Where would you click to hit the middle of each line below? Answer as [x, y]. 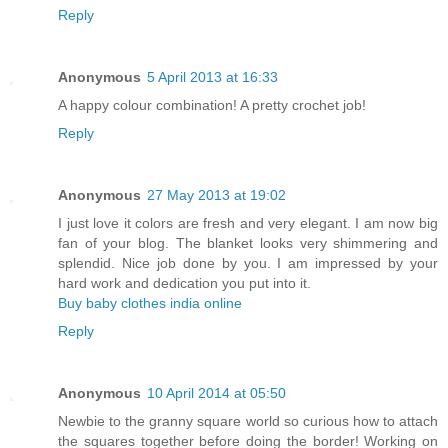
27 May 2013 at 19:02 [216, 195]
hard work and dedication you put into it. [184, 283]
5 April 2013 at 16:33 [212, 77]
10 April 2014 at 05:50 [216, 393]
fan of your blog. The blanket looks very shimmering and [248, 243]
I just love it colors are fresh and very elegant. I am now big [248, 223]
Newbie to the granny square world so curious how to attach [248, 421]
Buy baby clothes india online [150, 303]
